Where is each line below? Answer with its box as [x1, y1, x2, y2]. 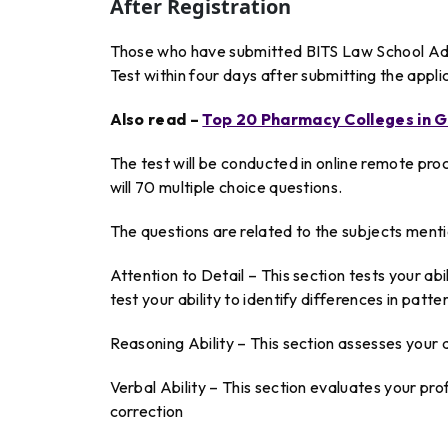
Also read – [109, 109, 203, 130]
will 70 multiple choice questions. [109, 177, 343, 198]
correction [109, 401, 184, 422]
